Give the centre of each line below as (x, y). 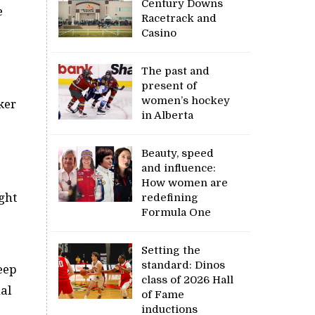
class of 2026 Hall (188, 279)
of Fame (163, 294)
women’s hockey (186, 100)
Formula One (176, 212)
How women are (185, 182)
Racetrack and (179, 18)
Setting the (171, 250)
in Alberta (168, 115)
